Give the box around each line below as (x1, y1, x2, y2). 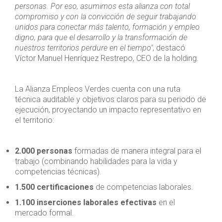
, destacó (153, 43, 185, 53)
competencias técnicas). (15, 167, 102, 177)
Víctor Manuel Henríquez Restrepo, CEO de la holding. (15, 54, 199, 63)
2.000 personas (15, 146, 72, 156)
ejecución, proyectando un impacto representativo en (15, 105, 201, 115)
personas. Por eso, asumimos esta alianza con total (15, 1, 190, 11)
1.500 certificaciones (15, 182, 94, 192)
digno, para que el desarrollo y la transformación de (15, 33, 187, 43)
